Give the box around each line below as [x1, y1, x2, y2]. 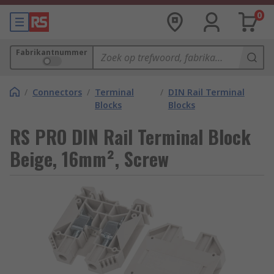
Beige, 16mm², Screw [10, 145, 169, 172]
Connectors [32, 86, 82, 98]
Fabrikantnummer [16, 47, 87, 57]
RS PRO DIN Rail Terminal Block [10, 123, 251, 150]
